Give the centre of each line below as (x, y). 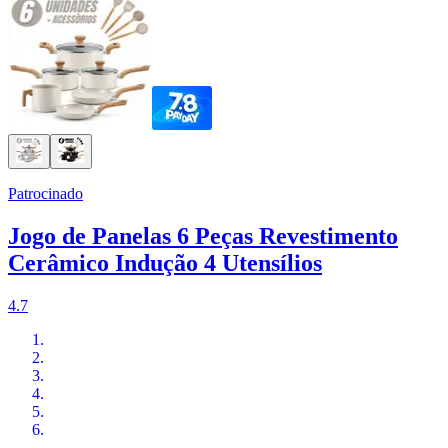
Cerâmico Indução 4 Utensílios (165, 263)
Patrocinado (45, 194)
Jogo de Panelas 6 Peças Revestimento (203, 236)
